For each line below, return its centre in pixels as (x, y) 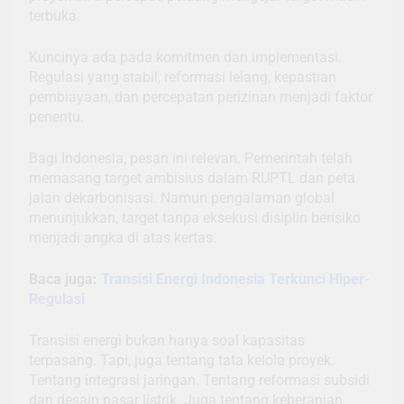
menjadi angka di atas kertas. (123, 238)
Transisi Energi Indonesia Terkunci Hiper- (235, 280)
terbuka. (55, 16)
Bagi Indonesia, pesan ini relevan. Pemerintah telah (191, 159)
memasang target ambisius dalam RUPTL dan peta (192, 179)
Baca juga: (65, 280)
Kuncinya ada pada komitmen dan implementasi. (185, 58)
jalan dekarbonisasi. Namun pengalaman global (182, 198)
